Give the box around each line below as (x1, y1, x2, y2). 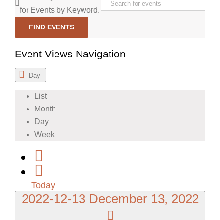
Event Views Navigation (15, 48, 126, 59)
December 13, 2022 (88, 192, 199, 206)
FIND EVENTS (29, 23, 74, 31)
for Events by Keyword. (20, 5, 100, 14)
